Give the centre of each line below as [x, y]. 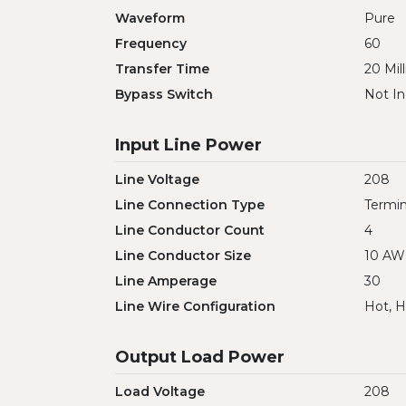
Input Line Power [188, 145]
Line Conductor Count [190, 230]
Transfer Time [162, 69]
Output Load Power [200, 357]
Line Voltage [157, 179]
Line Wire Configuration [195, 306]
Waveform [150, 18]
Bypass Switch [164, 94]
